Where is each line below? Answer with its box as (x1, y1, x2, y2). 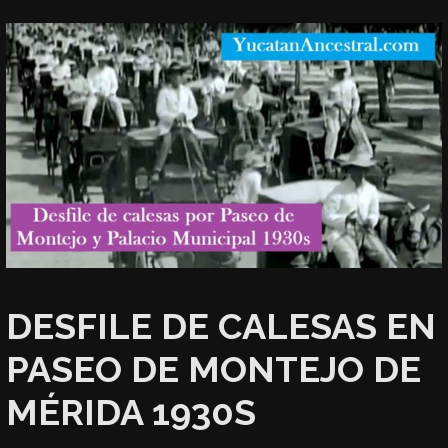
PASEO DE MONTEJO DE (6, 348, 422, 391)
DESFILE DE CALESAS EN (6, 305, 437, 348)
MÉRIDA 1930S (6, 391, 257, 434)
